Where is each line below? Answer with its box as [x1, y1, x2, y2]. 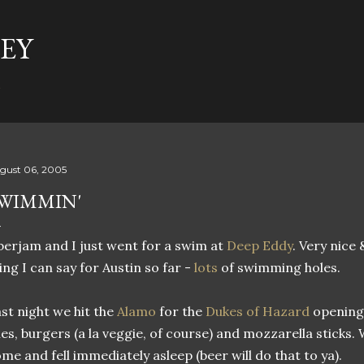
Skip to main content [115, 10, 249, 31]
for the [156, 303, 206, 319]
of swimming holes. [218, 259, 340, 275]
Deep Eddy [227, 237, 292, 253]
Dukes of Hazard [206, 303, 310, 319]
